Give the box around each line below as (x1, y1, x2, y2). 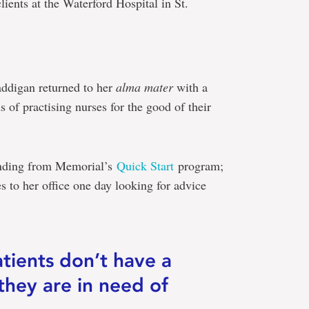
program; (174, 157, 223, 174)
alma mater (116, 78, 173, 95)
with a (173, 78, 208, 95)
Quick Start (117, 157, 174, 174)
